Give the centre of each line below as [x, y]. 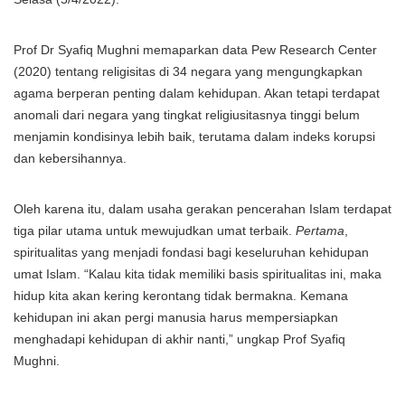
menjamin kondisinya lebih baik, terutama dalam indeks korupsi [194, 137]
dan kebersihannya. [70, 158]
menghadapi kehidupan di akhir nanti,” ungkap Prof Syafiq [179, 339]
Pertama [320, 231]
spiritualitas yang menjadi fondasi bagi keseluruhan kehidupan [191, 252]
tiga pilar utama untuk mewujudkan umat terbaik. [155, 231]
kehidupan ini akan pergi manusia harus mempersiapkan [176, 317]
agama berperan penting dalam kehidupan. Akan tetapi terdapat [197, 93]
